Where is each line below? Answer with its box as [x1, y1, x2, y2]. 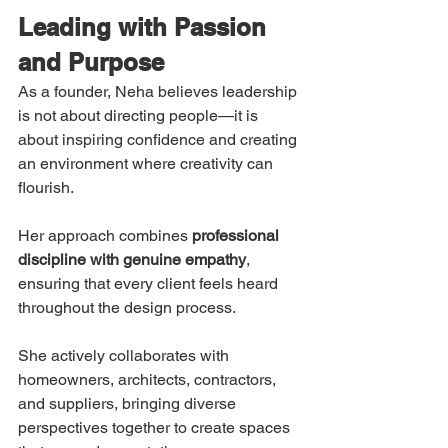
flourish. [18, 178, 74, 198]
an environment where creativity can [18, 154, 277, 174]
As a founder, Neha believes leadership [18, 82, 301, 102]
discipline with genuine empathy [18, 250, 246, 270]
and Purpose [18, 48, 164, 77]
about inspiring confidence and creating [18, 130, 301, 150]
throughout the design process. [18, 298, 236, 318]
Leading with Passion [18, 13, 273, 42]
